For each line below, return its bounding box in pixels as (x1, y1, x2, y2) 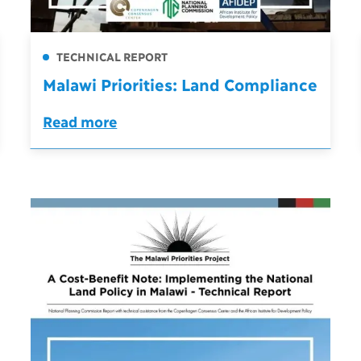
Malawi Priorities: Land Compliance (43, 74, 318, 94)
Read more (43, 112, 118, 131)
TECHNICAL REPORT (53, 49, 168, 64)
